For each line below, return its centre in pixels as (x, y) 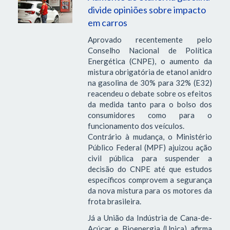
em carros (107, 23)
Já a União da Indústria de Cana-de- (150, 217)
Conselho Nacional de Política (150, 51)
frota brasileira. (114, 202)
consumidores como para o (150, 115)
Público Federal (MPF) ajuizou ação (150, 148)
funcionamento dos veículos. (136, 126)
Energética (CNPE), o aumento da (150, 61)
